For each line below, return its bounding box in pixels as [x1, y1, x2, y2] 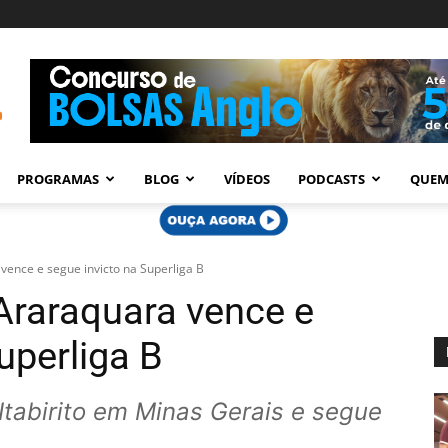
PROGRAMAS [17, 170, 99, 188]
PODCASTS [298, 170, 365, 188]
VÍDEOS [224, 170, 270, 188]
